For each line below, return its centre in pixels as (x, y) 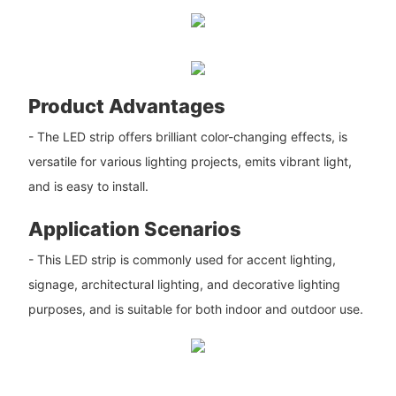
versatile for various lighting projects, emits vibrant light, (190, 161)
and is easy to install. (88, 186)
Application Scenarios (134, 228)
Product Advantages (126, 106)
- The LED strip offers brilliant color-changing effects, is (187, 136)
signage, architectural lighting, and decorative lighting (184, 285)
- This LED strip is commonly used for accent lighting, (182, 260)
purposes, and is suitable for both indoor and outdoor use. (195, 309)
